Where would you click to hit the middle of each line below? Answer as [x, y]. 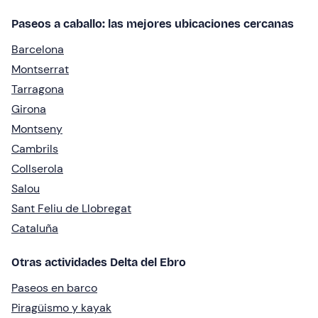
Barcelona [38, 50]
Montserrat [40, 70]
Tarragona [38, 89]
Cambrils [35, 149]
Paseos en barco [54, 288]
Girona [29, 109]
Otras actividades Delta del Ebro [99, 263]
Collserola [37, 169]
